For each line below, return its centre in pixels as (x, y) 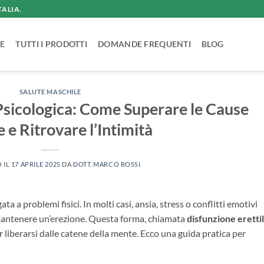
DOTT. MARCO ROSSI (107, 164)
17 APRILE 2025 (36, 164)
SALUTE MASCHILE (50, 92)
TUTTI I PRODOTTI (52, 44)
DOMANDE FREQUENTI (144, 44)
